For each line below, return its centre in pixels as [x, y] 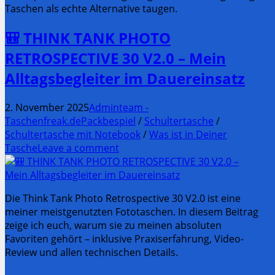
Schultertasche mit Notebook [73, 135]
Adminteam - [119, 108]
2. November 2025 [47, 108]
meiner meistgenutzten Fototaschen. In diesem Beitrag [132, 212]
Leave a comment [78, 148]
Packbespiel [108, 121]
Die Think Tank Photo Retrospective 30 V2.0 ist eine [123, 199]
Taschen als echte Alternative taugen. [91, 9]
